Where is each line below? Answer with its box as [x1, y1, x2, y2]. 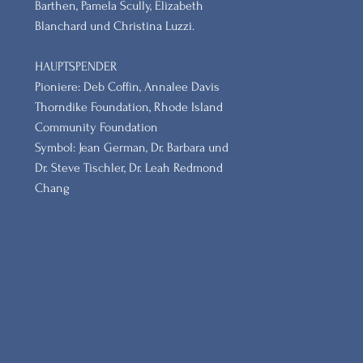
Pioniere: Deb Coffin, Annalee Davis [35, 79, 220, 94]
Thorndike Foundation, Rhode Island [35, 100, 223, 114]
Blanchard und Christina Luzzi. [35, 19, 194, 33]
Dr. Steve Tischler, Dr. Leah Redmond [35, 160, 223, 175]
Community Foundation [35, 120, 158, 135]
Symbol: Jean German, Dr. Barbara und [35, 140, 228, 155]
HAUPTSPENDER [35, 59, 117, 74]
